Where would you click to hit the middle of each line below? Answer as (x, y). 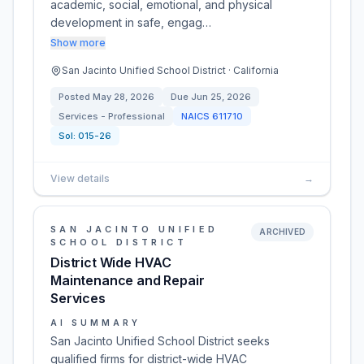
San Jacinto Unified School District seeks (160, 341)
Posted (76, 97)
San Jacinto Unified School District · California (170, 70)
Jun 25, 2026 (221, 97)
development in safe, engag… (131, 22)
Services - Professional (112, 116)
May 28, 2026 (123, 97)
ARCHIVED (282, 232)
